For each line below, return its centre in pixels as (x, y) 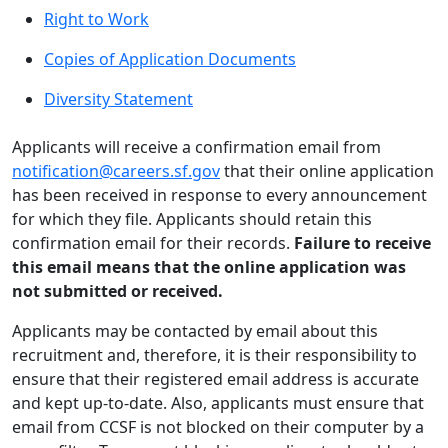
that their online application (327, 171)
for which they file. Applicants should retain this (192, 219)
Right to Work (96, 19)
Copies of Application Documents (170, 59)
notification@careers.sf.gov (116, 171)
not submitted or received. (117, 291)
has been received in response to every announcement (219, 195)
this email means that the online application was (209, 267)
